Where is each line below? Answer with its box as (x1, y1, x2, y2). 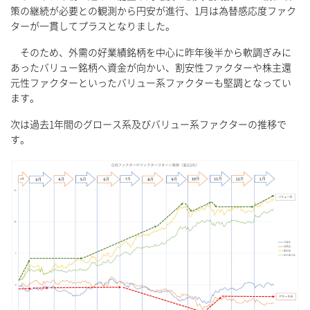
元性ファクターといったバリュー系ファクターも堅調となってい (10, 78, 291, 89)
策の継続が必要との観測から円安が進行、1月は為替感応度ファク (10, 6, 296, 17)
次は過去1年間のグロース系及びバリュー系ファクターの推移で (10, 120, 286, 130)
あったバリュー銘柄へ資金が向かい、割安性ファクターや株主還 (10, 63, 291, 73)
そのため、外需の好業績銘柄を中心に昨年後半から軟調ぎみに (10, 48, 291, 58)
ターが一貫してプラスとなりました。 (10, 21, 175, 32)
